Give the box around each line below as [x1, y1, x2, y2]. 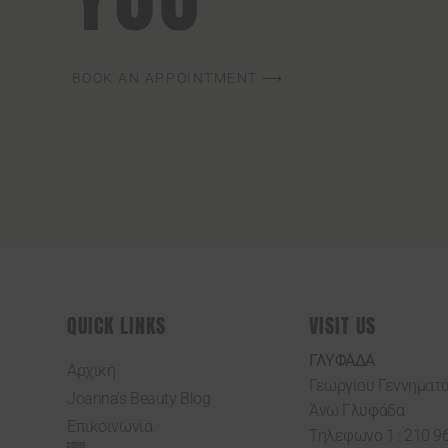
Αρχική [67, 361, 116, 381]
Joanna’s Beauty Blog [67, 389, 211, 409]
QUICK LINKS [67, 310, 167, 342]
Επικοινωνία [67, 417, 153, 437]
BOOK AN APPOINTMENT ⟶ [71, 69, 284, 86]
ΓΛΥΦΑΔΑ [309, 351, 375, 371]
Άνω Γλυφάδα [309, 401, 405, 421]
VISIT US [309, 310, 377, 342]
